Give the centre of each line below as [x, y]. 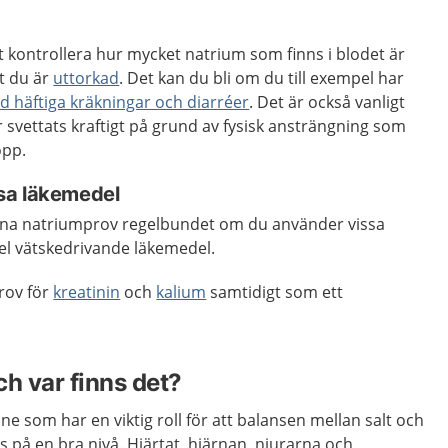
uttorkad [86, 78]
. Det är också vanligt [327, 102]
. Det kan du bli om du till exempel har [262, 78]
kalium [181, 292]
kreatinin [87, 292]
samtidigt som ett [275, 292]
